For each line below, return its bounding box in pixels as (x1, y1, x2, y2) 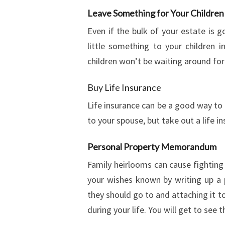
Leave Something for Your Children (87, 8, 224, 19)
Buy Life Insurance (87, 82, 161, 93)
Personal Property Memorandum (87, 141, 216, 153)
